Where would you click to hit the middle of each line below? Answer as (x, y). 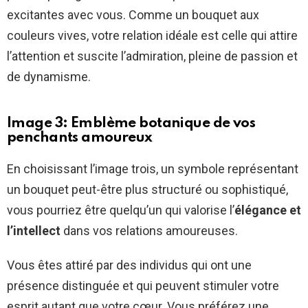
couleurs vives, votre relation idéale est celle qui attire (152, 35)
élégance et (268, 210)
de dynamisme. (49, 76)
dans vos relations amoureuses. (149, 230)
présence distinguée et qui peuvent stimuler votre (143, 285)
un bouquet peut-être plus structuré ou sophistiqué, (147, 189)
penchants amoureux (80, 137)
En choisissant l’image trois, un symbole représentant (153, 168)
